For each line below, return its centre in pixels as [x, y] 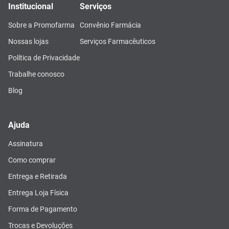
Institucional [31, 6]
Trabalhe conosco [36, 74]
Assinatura [26, 143]
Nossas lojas [28, 41]
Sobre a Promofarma [41, 25]
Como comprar [32, 160]
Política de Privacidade [44, 58]
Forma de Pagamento [43, 209]
